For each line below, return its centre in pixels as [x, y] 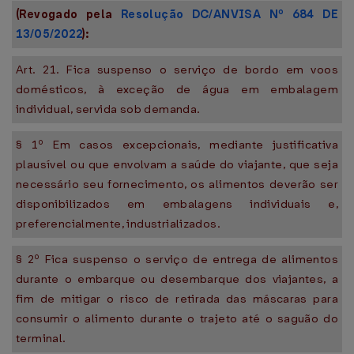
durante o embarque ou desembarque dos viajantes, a [177, 279]
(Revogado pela [68, 14]
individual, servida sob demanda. [108, 109]
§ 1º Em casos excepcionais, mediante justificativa [177, 145]
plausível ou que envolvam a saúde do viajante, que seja [177, 164]
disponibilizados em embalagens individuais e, [177, 204]
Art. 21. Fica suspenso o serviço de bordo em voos [177, 70]
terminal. [41, 338]
